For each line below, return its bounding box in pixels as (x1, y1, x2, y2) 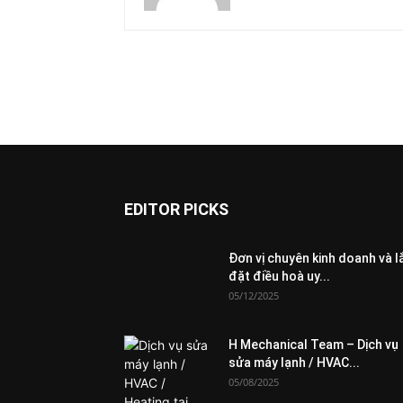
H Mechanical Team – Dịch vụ (228, 337, 399, 352)
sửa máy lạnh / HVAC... (228, 355, 360, 370)
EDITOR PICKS (124, 200, 228, 219)
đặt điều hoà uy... (228, 269, 330, 283)
